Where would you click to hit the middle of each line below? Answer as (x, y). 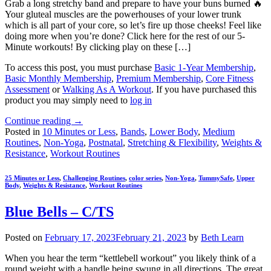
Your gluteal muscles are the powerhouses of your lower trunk (123, 14)
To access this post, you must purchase (80, 67)
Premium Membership (158, 78)
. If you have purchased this (204, 89)
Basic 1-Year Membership (204, 67)
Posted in (24, 132)
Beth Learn (222, 237)
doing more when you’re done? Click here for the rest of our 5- (125, 36)
